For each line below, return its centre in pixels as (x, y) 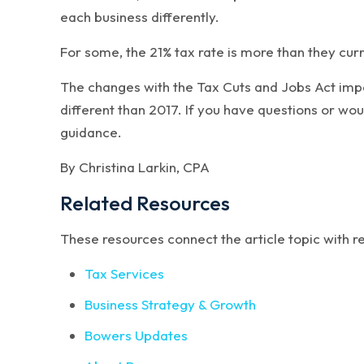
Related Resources (145, 203)
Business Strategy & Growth (171, 304)
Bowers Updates (136, 335)
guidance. (91, 132)
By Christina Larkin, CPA (135, 167)
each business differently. (140, 17)
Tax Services (125, 273)
